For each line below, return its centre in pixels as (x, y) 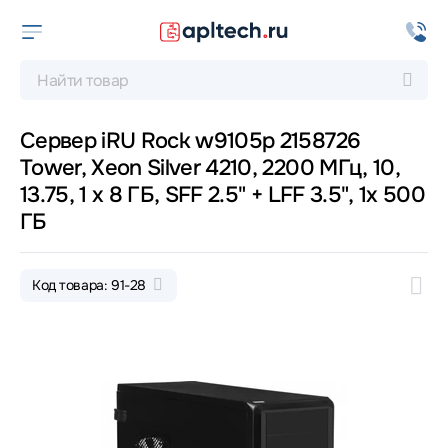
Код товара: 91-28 (91, 285)
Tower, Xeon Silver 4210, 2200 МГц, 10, (210, 168)
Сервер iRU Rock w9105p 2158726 (190, 141)
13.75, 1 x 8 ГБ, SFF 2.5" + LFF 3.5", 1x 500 (165, 195)
